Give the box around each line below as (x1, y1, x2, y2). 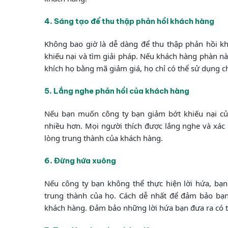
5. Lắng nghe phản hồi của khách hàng (44, 85, 189, 96)
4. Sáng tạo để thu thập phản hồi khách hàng (44, 16, 214, 26)
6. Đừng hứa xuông (44, 155, 116, 165)
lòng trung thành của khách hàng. (44, 132, 163, 143)
